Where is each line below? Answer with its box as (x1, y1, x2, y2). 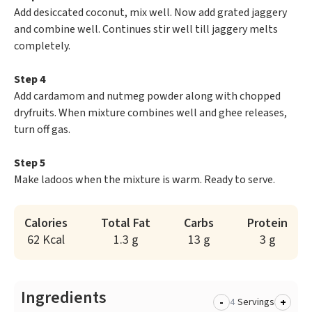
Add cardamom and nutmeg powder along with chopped (14, 88, 281, 104)
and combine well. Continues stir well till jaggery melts (14, 22, 278, 38)
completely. (14, 38, 70, 54)
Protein (247, 214, 288, 233)
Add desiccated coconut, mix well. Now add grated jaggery (14, 5, 287, 21)
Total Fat (101, 214, 150, 233)
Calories (24, 214, 68, 233)
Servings (237, 295, 274, 310)
